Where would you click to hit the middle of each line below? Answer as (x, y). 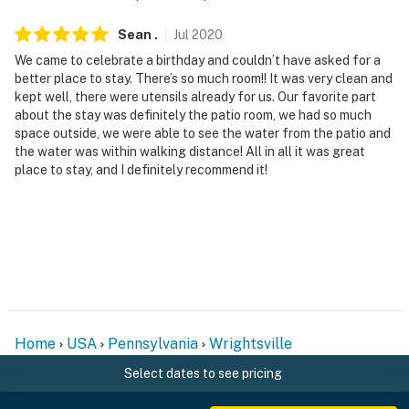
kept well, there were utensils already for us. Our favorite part (195, 96)
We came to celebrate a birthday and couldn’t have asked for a (198, 60)
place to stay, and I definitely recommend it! (141, 169)
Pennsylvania (153, 343)
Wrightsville (251, 343)
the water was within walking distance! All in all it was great (190, 151)
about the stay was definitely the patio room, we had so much (193, 115)
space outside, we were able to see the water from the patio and (203, 133)
